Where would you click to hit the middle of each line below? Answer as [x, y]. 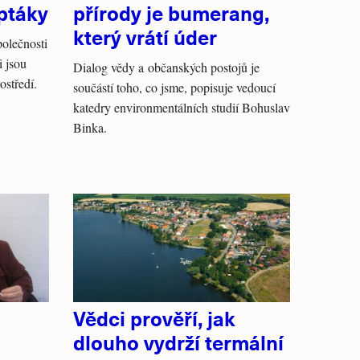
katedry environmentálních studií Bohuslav [182, 107]
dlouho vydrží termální [178, 342]
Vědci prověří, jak [154, 318]
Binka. [90, 127]
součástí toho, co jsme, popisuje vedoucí [174, 87]
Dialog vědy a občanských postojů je [166, 67]
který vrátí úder [145, 37]
